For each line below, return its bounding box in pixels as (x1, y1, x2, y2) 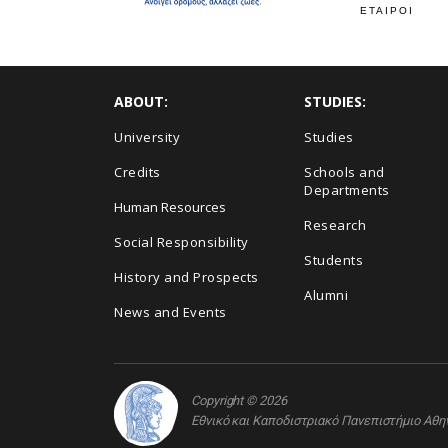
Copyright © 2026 (191, 392, 287, 408)
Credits (114, 163, 161, 181)
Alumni (304, 286, 348, 304)
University (114, 128, 180, 146)
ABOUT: (114, 92, 168, 111)
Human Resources (114, 198, 226, 216)
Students (304, 251, 363, 269)
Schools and (304, 163, 385, 181)
